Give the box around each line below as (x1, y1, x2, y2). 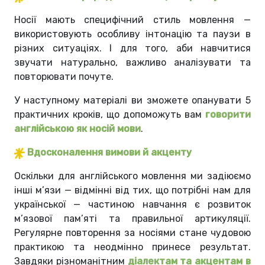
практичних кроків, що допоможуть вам (14, 109, 205, 121)
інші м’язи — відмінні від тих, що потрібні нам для (14, 185, 251, 196)
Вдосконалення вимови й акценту (27, 147, 192, 159)
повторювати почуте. (14, 71, 116, 83)
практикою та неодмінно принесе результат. (14, 241, 251, 253)
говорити (205, 109, 251, 121)
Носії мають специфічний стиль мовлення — (14, 14, 251, 26)
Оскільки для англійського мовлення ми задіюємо (14, 170, 251, 182)
